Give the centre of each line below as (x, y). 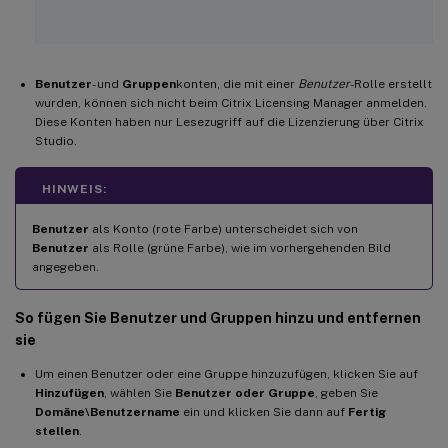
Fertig (367, 412)
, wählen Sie (139, 393)
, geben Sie (346, 393)
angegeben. (65, 267)
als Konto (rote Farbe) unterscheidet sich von (223, 229)
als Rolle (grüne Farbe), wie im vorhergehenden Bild (240, 248)
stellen (57, 431)
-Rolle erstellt (391, 84)
